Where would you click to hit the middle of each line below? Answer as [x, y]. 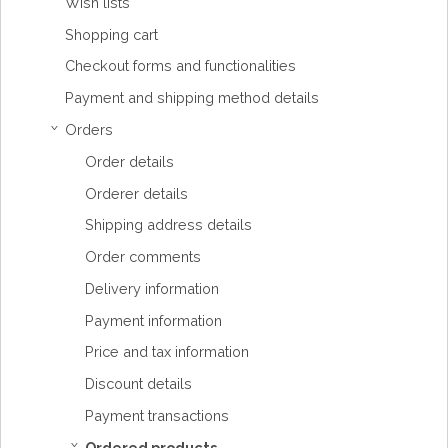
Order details [129, 161]
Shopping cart [111, 34]
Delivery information [152, 288]
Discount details [138, 384]
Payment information [153, 320]
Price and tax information [167, 352]
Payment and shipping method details [192, 98]
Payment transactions [157, 416]
